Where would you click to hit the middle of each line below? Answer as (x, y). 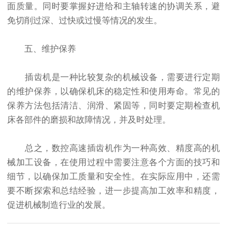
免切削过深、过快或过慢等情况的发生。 (85, 21)
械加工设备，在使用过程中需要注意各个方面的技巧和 (113, 163)
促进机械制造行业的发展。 (59, 205)
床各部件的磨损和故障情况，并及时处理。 (89, 120)
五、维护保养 (42, 49)
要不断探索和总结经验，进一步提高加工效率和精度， (113, 191)
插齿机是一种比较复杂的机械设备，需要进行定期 (113, 78)
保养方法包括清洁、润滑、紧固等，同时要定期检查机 (113, 106)
